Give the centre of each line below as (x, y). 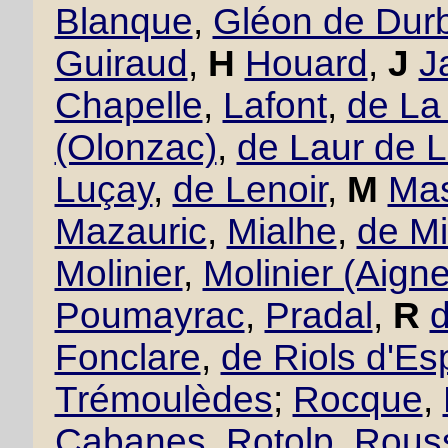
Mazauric (130, 231)
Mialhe (281, 231)
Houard (306, 63)
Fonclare (127, 357)
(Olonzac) (135, 147)
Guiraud (121, 63)
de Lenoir (249, 189)
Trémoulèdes (163, 399)
